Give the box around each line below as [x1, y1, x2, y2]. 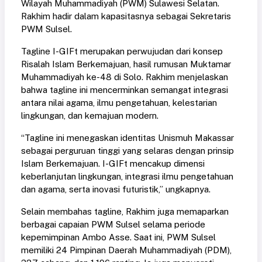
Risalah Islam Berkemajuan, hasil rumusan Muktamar [21, 58, 231, 69]
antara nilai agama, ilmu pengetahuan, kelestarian [21, 97, 217, 108]
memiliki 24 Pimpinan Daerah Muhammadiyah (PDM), [21, 244, 232, 255]
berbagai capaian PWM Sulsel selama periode [21, 219, 205, 229]
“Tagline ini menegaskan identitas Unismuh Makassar [21, 132, 234, 143]
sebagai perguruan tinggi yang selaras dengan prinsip [21, 145, 234, 156]
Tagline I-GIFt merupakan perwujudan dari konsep [21, 46, 223, 56]
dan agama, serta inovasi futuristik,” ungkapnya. [21, 184, 211, 194]
